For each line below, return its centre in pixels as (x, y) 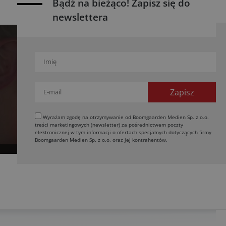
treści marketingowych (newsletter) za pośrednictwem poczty (109, 125)
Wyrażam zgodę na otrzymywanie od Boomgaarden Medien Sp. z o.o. (125, 117)
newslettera (80, 17)
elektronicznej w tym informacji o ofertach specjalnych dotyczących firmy (123, 132)
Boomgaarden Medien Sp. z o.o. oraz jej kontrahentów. (101, 140)
